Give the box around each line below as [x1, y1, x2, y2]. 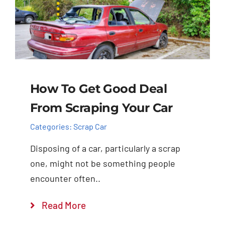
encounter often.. [30, 172, 100, 184]
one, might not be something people [30, 157, 175, 169]
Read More [42, 199, 86, 211]
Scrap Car [73, 122, 107, 132]
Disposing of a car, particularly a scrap [30, 142, 180, 154]
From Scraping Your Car [30, 100, 173, 115]
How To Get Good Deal [30, 81, 167, 96]
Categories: [30, 122, 73, 132]
